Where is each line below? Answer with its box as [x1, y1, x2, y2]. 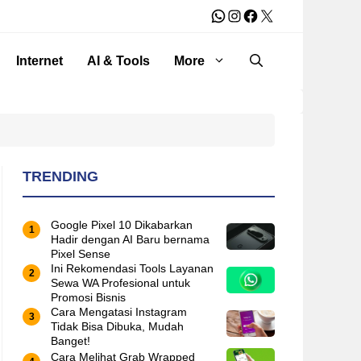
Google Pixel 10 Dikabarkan [51, 218, 193, 231]
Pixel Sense [51, 247, 110, 260]
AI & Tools [87, 54, 150, 68]
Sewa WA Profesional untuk [51, 276, 190, 289]
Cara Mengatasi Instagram [51, 305, 187, 318]
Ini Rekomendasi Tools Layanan [51, 262, 214, 275]
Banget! [51, 334, 90, 347]
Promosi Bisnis [51, 291, 126, 304]
